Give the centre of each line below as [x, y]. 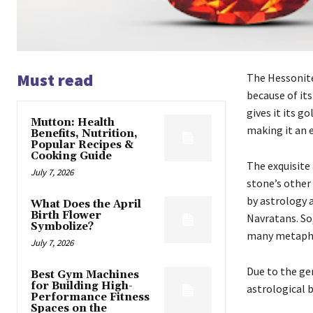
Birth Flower [66, 216]
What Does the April [86, 205]
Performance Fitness [90, 298]
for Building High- [82, 286]
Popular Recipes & [82, 145]
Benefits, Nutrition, [84, 134]
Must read [55, 80]
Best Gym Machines [85, 275]
